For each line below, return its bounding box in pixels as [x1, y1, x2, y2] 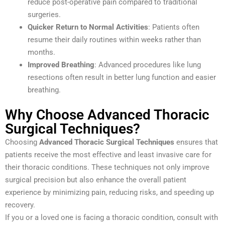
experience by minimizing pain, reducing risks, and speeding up [5, 187, 214, 197]
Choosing [5, 137, 39, 147]
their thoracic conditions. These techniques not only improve [5, 162, 209, 172]
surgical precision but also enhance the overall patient [5, 175, 186, 184]
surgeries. [28, 10, 61, 20]
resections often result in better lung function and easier [28, 73, 216, 82]
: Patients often [148, 23, 199, 32]
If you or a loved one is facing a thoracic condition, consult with [5, 212, 218, 222]
